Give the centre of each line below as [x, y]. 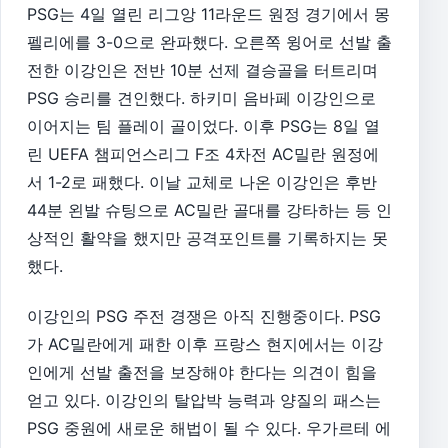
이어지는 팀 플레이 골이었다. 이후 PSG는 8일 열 [203, 125]
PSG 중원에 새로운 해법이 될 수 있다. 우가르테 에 [209, 427]
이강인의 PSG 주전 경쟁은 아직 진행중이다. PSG [204, 315]
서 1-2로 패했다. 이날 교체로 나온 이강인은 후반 [202, 181]
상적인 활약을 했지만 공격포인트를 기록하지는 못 [207, 237]
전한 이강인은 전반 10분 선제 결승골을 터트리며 [202, 69]
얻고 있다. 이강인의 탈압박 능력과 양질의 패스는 [204, 399]
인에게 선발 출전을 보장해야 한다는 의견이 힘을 [202, 371]
